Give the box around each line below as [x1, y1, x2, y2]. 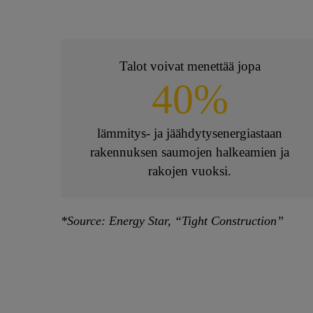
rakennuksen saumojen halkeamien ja [90, 145, 290, 160]
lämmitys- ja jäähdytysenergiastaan [97, 126, 283, 141]
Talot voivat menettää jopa [119, 59, 261, 74]
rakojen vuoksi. [148, 163, 232, 179]
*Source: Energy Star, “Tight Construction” [61, 214, 284, 228]
